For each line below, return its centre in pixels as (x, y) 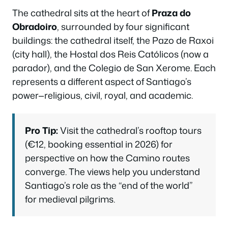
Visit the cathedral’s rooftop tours (130, 130)
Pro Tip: (41, 130)
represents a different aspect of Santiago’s (102, 81)
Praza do (171, 12)
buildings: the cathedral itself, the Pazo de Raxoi (113, 40)
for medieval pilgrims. (70, 199)
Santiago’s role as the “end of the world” (109, 185)
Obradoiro (35, 26)
